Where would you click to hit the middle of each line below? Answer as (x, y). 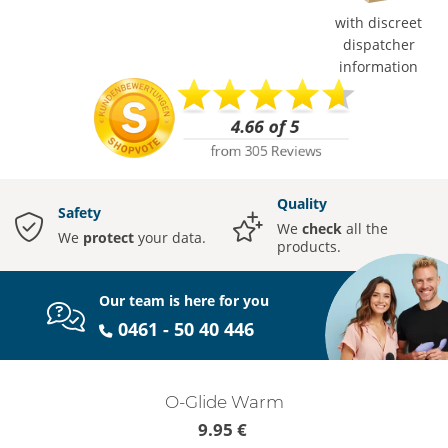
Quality (302, 204)
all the (365, 229)
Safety (79, 213)
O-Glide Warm (224, 402)
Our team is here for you (184, 300)
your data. (170, 238)
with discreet (378, 22)
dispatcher (378, 44)
